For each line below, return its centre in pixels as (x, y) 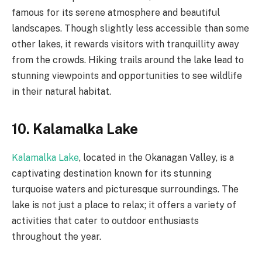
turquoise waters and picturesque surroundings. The (125, 189)
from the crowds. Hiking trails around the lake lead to (128, 60)
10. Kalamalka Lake (75, 128)
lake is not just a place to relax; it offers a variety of (124, 205)
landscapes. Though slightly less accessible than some (130, 29)
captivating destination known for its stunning (112, 173)
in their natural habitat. (61, 92)
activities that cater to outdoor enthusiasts (105, 220)
